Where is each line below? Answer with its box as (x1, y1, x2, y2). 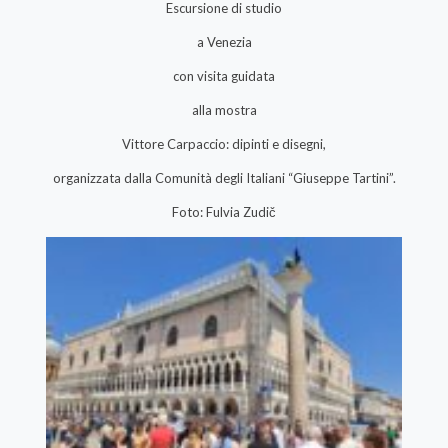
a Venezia (196, 34, 252, 51)
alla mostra (191, 102, 257, 119)
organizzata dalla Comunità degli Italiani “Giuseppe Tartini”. (52, 170, 396, 187)
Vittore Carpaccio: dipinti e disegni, (122, 136, 326, 153)
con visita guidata (173, 68, 275, 85)
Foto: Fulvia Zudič (172, 204, 276, 221)
